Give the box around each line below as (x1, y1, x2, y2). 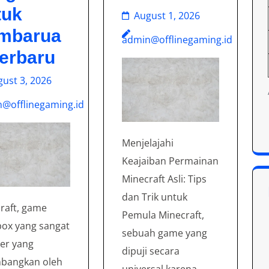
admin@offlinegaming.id (122, 33, 233, 46)
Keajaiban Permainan (122, 154, 219, 168)
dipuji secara (122, 244, 180, 258)
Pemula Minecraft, (122, 208, 205, 222)
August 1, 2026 (134, 9, 201, 22)
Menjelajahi (122, 136, 174, 150)
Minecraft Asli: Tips (122, 172, 207, 186)
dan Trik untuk (122, 190, 188, 204)
